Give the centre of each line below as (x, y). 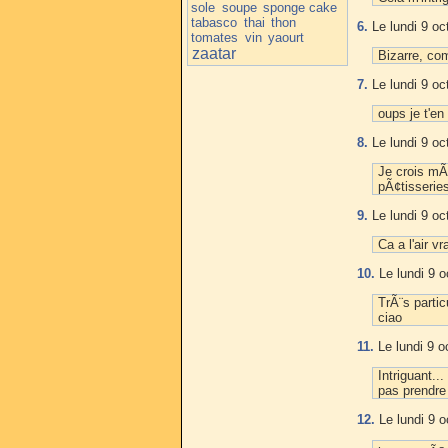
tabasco (214, 22)
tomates (215, 37)
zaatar (213, 53)
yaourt (286, 37)
